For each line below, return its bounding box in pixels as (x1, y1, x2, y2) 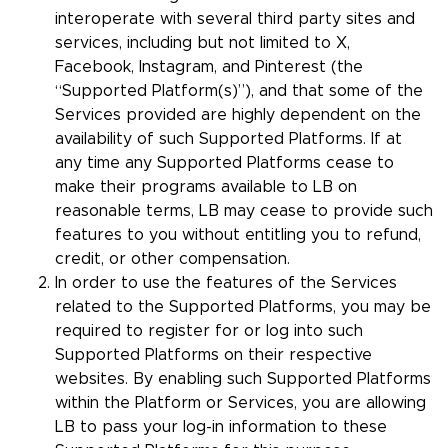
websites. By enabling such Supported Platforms (55, 371, 431, 388)
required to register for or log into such (55, 323, 363, 340)
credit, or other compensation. (55, 251, 290, 268)
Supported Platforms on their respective (55, 347, 372, 364)
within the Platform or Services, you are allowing (55, 395, 426, 412)
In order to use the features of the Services (55, 275, 397, 292)
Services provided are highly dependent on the (55, 107, 421, 124)
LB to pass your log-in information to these (55, 419, 387, 436)
